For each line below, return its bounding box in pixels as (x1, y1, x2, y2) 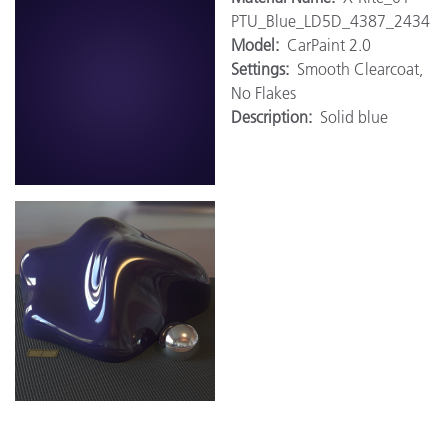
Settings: (231, 58, 297, 79)
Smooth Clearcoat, (297, 58, 423, 79)
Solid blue (320, 106, 388, 127)
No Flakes (231, 82, 296, 103)
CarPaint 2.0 (287, 34, 371, 55)
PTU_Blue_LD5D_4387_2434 (231, 10, 430, 31)
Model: (231, 34, 287, 55)
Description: (231, 106, 320, 127)
